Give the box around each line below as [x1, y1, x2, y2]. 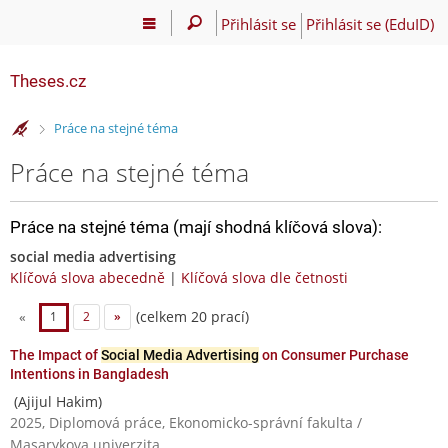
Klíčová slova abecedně [10, 267, 165, 287]
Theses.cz [10, 71, 86, 91]
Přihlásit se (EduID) [305, 13, 434, 34]
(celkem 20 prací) [131, 306, 249, 326]
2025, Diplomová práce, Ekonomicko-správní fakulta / [10, 412, 362, 432]
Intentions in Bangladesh [10, 365, 169, 382]
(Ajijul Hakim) [10, 391, 102, 411]
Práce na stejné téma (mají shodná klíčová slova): [10, 216, 382, 237]
